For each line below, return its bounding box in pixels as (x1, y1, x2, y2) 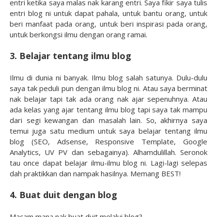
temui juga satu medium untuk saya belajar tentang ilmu (10, 126, 207, 136)
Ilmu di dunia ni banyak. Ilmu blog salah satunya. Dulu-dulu (10, 73, 207, 83)
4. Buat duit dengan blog (10, 189, 117, 201)
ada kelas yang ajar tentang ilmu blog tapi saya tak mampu (10, 105, 207, 115)
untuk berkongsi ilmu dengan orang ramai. (10, 30, 147, 40)
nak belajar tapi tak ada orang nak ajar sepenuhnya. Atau (10, 94, 207, 104)
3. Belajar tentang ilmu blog (10, 50, 131, 62)
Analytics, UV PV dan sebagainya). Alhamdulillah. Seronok (10, 147, 207, 157)
